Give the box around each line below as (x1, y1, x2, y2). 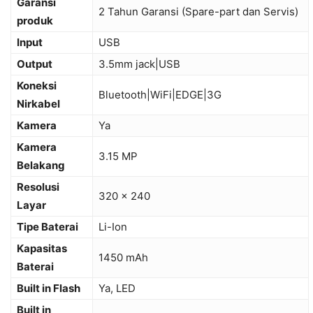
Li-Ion (99, 220, 127, 234)
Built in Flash (17, 282, 80, 296)
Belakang (17, 159, 65, 173)
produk (17, 14, 53, 28)
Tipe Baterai (17, 220, 78, 234)
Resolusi (17, 180, 59, 194)
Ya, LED (99, 282, 136, 296)
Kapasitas (17, 242, 67, 256)
